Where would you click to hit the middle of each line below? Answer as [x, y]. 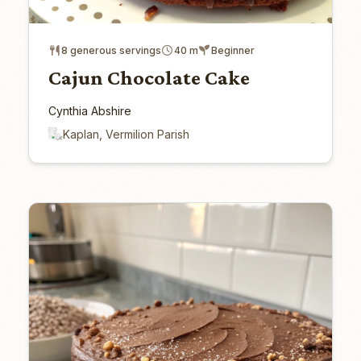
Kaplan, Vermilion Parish [126, 134]
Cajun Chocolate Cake [149, 77]
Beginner [232, 50]
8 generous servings [111, 50]
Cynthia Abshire [89, 110]
